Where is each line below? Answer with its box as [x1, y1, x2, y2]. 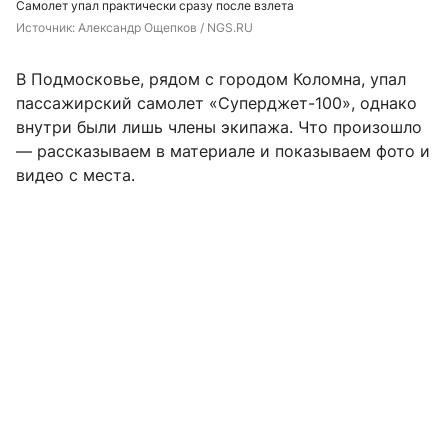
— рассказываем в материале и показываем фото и [16, 141, 430, 162]
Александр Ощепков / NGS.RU [78, 20, 253, 36]
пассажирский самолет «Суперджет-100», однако [16, 93, 417, 114]
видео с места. [16, 165, 135, 186]
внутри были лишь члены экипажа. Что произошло [16, 117, 422, 138]
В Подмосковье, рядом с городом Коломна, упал [16, 69, 406, 90]
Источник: [16, 20, 78, 36]
